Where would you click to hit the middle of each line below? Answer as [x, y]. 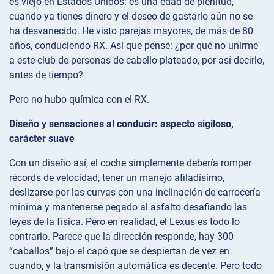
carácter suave [42, 138]
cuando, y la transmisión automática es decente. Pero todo [135, 265]
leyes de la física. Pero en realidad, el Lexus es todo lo [124, 221]
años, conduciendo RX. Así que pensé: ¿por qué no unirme [134, 45]
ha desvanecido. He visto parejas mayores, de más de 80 [131, 31]
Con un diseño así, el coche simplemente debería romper [130, 163]
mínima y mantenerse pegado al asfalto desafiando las [128, 207]
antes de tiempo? [46, 75]
